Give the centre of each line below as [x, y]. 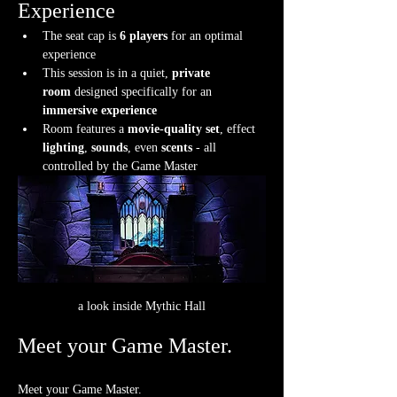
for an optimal [207, 36]
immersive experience [100, 111]
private [193, 74]
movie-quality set [174, 129]
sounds [109, 148]
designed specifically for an [143, 92]
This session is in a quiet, [107, 74]
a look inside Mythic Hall [142, 306]
